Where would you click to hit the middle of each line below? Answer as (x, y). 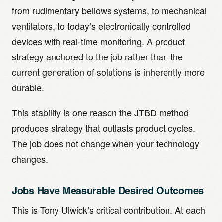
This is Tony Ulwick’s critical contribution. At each (109, 210)
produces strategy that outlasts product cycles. (104, 128)
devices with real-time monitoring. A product (98, 41)
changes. (30, 159)
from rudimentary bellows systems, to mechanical (109, 10)
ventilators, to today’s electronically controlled (101, 26)
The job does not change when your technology (106, 143)
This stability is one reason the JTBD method (100, 112)
